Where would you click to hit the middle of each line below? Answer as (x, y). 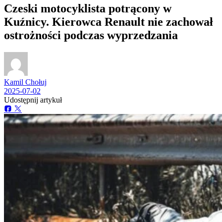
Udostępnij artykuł (33, 100)
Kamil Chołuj (25, 82)
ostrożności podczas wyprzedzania (91, 35)
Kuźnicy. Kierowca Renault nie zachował (109, 22)
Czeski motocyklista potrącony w (88, 8)
